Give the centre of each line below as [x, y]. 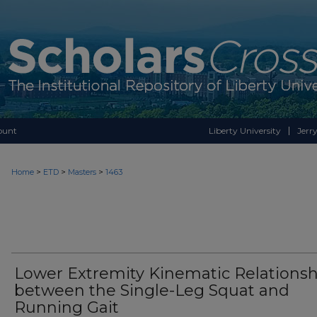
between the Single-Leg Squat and [152, 290]
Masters [82, 172]
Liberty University [245, 131]
